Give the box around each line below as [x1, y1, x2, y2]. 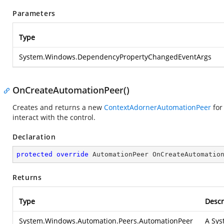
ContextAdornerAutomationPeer [104, 102, 211, 112]
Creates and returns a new [12, 102, 104, 112]
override [56, 150, 88, 158]
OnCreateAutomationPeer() [12, 84, 129, 96]
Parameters [12, 8, 55, 18]
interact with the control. [12, 112, 95, 122]
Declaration [12, 132, 56, 141]
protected [16, 150, 52, 158]
